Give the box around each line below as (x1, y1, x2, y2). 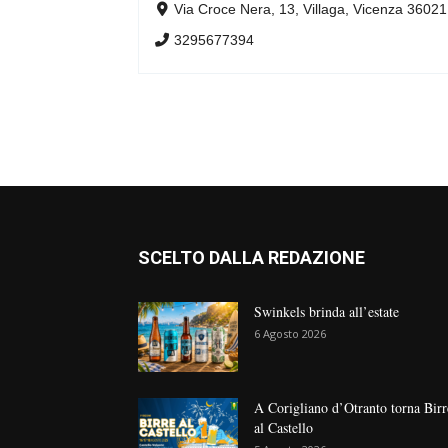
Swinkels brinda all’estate (254, 302, 399, 321)
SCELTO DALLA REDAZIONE (138, 247, 365, 268)
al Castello (254, 418, 313, 437)
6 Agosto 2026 (254, 326, 326, 341)
